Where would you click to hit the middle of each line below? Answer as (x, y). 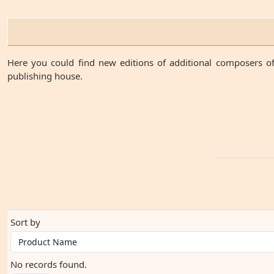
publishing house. (45, 76)
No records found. (49, 264)
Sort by (25, 222)
